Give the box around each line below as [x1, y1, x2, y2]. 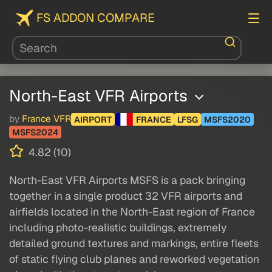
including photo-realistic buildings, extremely [9, 220, 226, 235]
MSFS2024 [12, 126, 58, 138]
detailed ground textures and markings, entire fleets [9, 236, 259, 251]
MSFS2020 [203, 114, 251, 125]
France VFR [22, 113, 71, 126]
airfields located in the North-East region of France [9, 205, 255, 219]
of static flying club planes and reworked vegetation [9, 252, 259, 267]
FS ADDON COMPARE [36, 10, 155, 25]
